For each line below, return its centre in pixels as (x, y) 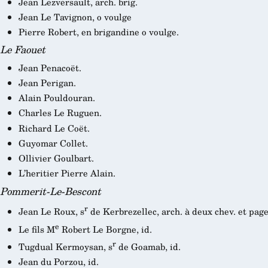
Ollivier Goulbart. (56, 158)
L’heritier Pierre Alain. (67, 173)
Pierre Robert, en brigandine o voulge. (98, 31)
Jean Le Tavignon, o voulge (75, 16)
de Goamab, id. (148, 246)
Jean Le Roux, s (51, 211)
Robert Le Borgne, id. (105, 229)
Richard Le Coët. (54, 128)
